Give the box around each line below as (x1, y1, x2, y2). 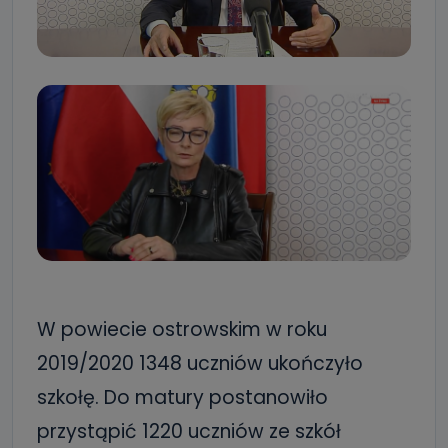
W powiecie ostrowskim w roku (37, 316, 327, 343)
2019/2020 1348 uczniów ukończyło (37, 350, 363, 377)
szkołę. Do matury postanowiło (37, 384, 328, 411)
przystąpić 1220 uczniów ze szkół (37, 418, 341, 445)
